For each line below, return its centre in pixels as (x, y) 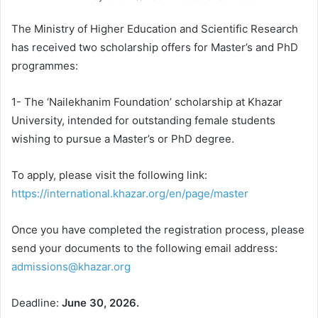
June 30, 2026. (100, 302)
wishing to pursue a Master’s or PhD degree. (123, 138)
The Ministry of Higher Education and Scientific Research (155, 28)
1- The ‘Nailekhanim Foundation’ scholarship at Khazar (147, 102)
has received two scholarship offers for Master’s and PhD (155, 47)
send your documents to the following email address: (147, 248)
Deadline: (37, 302)
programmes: (45, 65)
